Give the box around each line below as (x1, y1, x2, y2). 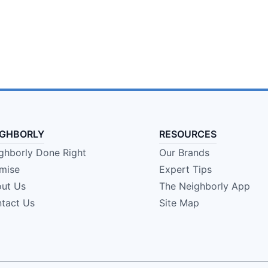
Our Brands (159, 147, 209, 159)
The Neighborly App (159, 180, 250, 192)
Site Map (159, 197, 199, 209)
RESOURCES (159, 128, 217, 140)
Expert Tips (159, 163, 212, 175)
